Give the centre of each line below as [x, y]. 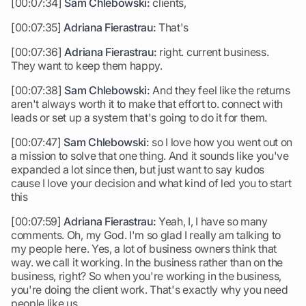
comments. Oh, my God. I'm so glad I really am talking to [146, 235]
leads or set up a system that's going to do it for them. [139, 117]
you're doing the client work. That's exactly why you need [150, 290]
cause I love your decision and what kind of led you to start [151, 183]
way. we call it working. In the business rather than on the [147, 262]
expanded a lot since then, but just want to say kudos [138, 169]
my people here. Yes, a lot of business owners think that [144, 249]
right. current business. [213, 52]
